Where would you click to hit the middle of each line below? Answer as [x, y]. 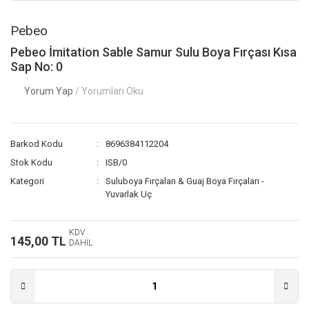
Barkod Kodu [37, 144]
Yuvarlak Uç [129, 194]
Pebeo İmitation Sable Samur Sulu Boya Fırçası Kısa [153, 52]
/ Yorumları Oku [109, 91]
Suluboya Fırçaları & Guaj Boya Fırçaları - [185, 181]
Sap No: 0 [37, 67]
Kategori [27, 181]
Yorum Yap [50, 91]
